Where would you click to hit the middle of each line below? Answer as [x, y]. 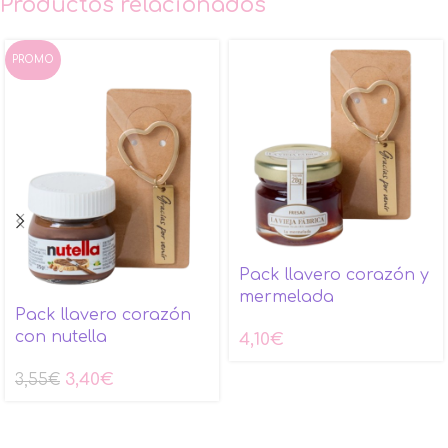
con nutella [61, 337]
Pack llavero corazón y [334, 275]
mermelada [286, 297]
